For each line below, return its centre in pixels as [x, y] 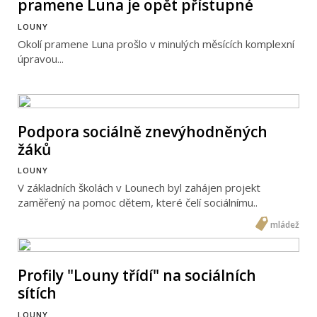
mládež [285, 224]
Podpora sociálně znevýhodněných [143, 131]
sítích [37, 293]
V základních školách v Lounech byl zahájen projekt [139, 187]
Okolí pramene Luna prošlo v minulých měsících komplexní [156, 44]
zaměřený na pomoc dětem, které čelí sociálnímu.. [138, 202]
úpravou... [41, 58]
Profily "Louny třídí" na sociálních [137, 276]
